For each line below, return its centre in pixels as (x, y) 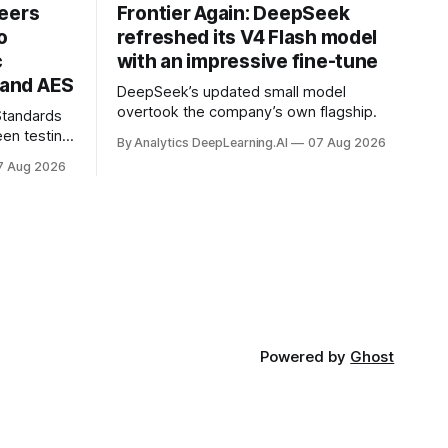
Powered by (305, 357)
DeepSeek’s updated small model (231, 91)
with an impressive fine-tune (247, 61)
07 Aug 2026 (347, 142)
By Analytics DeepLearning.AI (202, 142)
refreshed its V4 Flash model (247, 37)
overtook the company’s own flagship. (246, 111)
